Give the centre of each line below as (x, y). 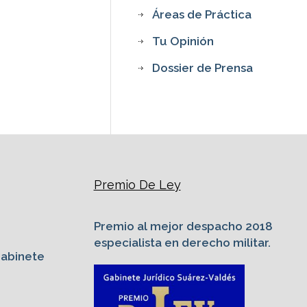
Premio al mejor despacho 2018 (183, 226)
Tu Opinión (183, 41)
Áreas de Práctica (202, 14)
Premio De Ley (137, 184)
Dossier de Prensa (203, 67)
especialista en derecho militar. (182, 242)
